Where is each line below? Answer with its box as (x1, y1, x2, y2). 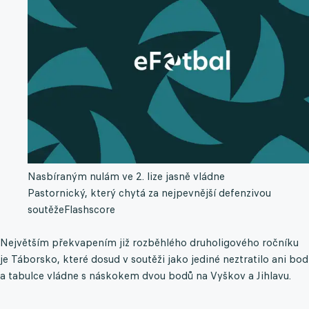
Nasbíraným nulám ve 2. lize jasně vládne (28, 170, 225, 183)
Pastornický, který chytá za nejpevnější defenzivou (28, 186, 271, 200)
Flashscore (64, 203, 115, 217)
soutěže (28, 203, 64, 217)
